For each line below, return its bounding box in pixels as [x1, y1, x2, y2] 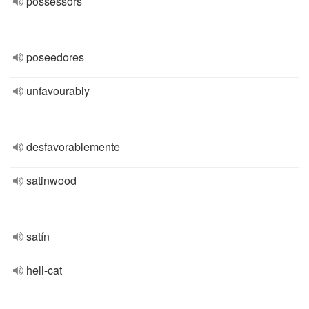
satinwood [26, 172, 77, 188]
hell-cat [26, 262, 62, 278]
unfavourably [26, 83, 90, 99]
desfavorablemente [26, 139, 120, 154]
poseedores [26, 49, 84, 65]
